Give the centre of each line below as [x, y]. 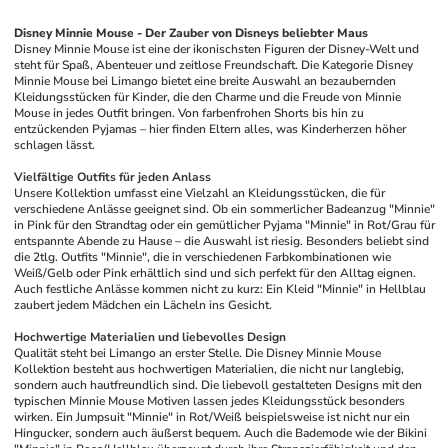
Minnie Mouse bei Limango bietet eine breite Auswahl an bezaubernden [205, 81]
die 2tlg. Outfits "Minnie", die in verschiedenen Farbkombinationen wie [203, 257]
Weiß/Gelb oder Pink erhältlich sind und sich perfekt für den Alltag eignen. [215, 273]
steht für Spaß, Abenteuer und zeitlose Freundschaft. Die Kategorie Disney [214, 65]
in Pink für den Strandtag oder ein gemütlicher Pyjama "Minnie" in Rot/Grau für [225, 225]
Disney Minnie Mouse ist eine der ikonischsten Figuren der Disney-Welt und [217, 49]
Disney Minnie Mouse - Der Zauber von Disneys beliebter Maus [191, 33]
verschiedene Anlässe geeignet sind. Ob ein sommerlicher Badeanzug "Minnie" [225, 209]
